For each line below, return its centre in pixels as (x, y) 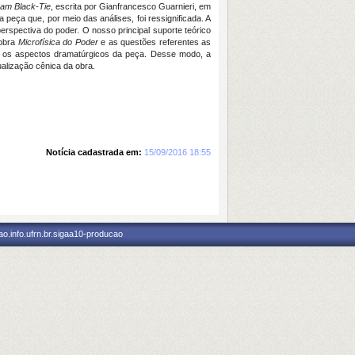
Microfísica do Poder (58, 42)
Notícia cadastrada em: (94, 152)
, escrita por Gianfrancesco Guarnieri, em (131, 6)
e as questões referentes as (155, 42)
